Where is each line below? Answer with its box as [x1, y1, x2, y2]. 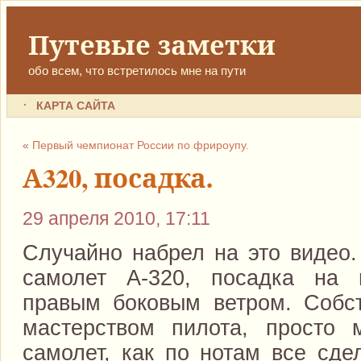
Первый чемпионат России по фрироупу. [32, 139, 250, 152]
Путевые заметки [27, 26, 276, 64]
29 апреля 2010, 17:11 [23, 207, 211, 229]
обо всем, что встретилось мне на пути [27, 64, 246, 78]
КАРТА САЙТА [35, 99, 115, 112]
